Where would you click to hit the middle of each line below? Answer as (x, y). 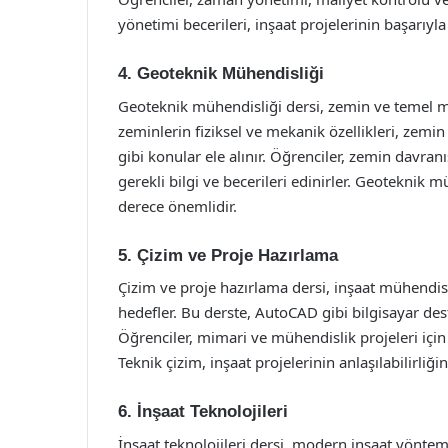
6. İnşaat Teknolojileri (203, 411)
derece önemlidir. (177, 205)
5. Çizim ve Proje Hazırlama (228, 255)
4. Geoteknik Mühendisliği (221, 73)
